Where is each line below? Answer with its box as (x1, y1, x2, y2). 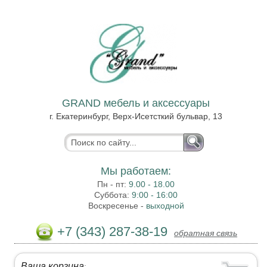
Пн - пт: (97, 179, 129, 189)
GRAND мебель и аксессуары (62, 97, 210, 109)
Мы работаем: (101, 165, 172, 177)
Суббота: (94, 190, 132, 200)
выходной (145, 201, 184, 210)
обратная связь (174, 228, 238, 238)
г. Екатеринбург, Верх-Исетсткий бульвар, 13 (49, 111, 223, 121)
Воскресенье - (88, 201, 146, 210)
